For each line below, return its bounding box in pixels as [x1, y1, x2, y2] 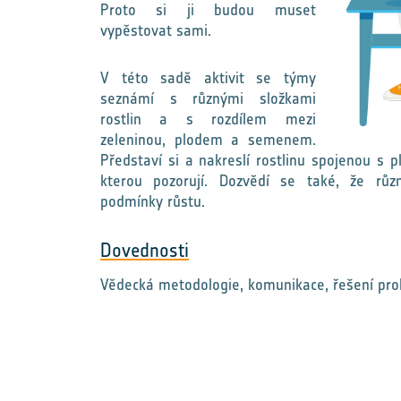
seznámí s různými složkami [100, 89, 316, 108]
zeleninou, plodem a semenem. [100, 130, 316, 149]
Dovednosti [100, 238, 189, 262]
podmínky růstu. [100, 192, 205, 211]
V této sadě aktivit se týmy [100, 68, 316, 88]
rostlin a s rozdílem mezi [100, 109, 316, 129]
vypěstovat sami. [100, 21, 211, 40]
